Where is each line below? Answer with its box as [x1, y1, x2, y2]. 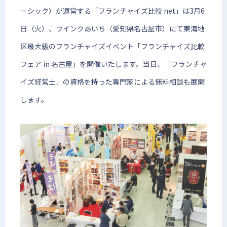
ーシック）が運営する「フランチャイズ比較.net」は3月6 [20, 6, 205, 16]
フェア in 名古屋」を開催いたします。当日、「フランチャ [20, 59, 207, 69]
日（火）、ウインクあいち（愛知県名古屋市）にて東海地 [20, 23, 205, 33]
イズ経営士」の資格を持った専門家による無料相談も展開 [20, 77, 205, 87]
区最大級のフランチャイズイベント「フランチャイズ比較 [20, 41, 205, 51]
